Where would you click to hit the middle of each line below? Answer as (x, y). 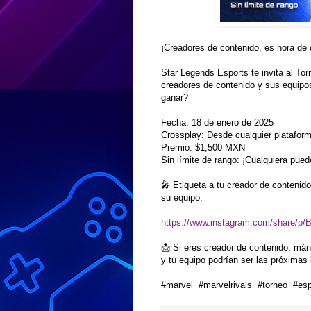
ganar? (175, 97)
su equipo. (182, 197)
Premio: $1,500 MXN (203, 147)
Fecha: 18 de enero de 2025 (217, 122)
